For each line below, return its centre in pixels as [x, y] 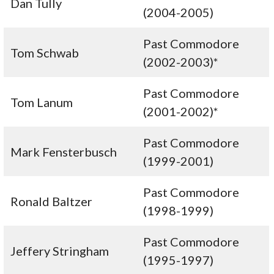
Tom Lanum [42, 102]
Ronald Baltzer [52, 202]
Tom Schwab [45, 53]
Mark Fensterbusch [64, 152]
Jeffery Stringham [60, 251]
